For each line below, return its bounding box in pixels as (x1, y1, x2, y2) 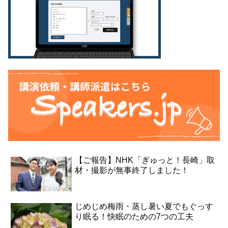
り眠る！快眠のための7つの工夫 (75, 212, 194, 221)
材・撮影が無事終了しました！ (75, 165, 189, 175)
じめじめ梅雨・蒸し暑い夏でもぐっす (75, 202, 214, 211)
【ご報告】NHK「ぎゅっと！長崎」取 (75, 155, 215, 164)
